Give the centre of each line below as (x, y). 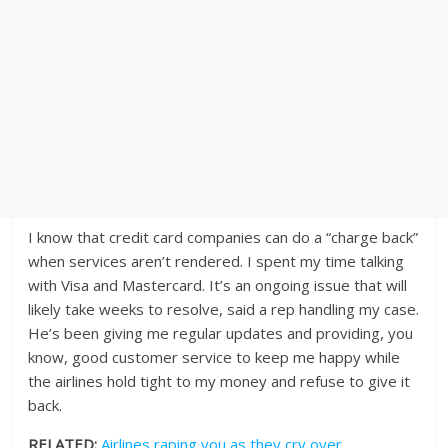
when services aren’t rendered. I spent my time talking (216, 261)
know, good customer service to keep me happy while (214, 357)
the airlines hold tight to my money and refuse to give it (219, 381)
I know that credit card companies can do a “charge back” (223, 237)
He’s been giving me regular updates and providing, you (221, 333)
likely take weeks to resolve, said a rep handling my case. (224, 309)
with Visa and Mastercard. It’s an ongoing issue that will (218, 285)
